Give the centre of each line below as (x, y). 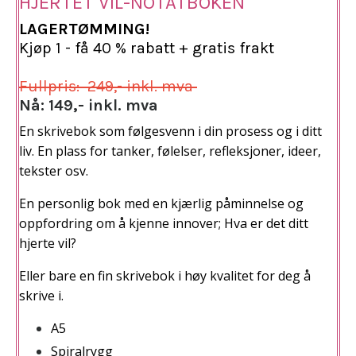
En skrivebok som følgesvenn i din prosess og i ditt (170, 132)
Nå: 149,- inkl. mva (89, 106)
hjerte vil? (48, 244)
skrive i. (41, 296)
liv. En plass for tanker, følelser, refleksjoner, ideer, (170, 151)
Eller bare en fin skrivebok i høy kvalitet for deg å (165, 276)
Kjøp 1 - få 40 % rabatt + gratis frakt (147, 48)
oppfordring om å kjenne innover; (122, 224)
